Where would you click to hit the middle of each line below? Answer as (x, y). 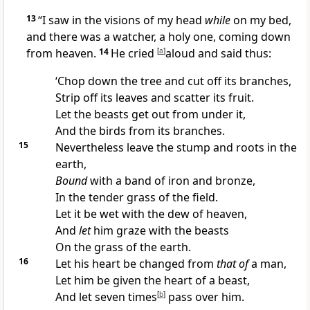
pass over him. (204, 297)
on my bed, (261, 20)
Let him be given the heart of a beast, (152, 281)
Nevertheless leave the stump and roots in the (176, 148)
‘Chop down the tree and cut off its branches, (173, 81)
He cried (134, 54)
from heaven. (63, 54)
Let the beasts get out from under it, (150, 115)
